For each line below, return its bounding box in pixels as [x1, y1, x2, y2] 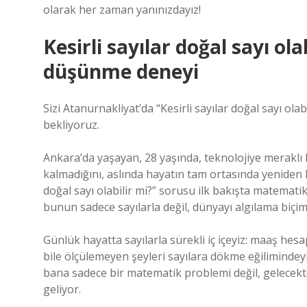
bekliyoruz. [43, 117, 99, 132]
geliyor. [43, 282, 81, 297]
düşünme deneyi [43, 58, 199, 84]
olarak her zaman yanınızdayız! [43, 2, 201, 17]
